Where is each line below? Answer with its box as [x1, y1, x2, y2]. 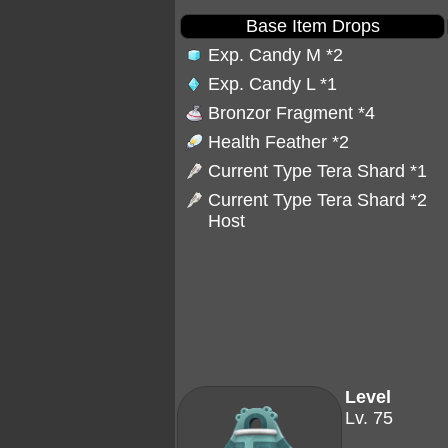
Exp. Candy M [208, 45, 326, 65]
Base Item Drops [245, 16, 380, 36]
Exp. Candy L [208, 74, 320, 94]
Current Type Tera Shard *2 [208, 190, 427, 210]
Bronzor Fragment [208, 103, 358, 123]
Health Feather [208, 132, 332, 152]
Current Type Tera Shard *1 [208, 161, 427, 181]
